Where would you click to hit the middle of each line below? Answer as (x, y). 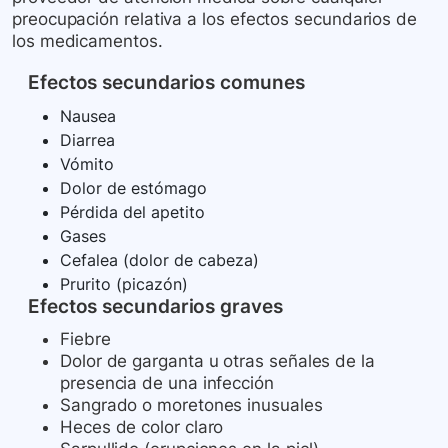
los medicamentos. (87, 41)
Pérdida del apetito (132, 212)
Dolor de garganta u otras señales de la (217, 361)
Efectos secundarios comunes (166, 83)
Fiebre (85, 339)
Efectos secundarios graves (155, 307)
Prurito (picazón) (124, 284)
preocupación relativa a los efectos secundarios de (215, 19)
